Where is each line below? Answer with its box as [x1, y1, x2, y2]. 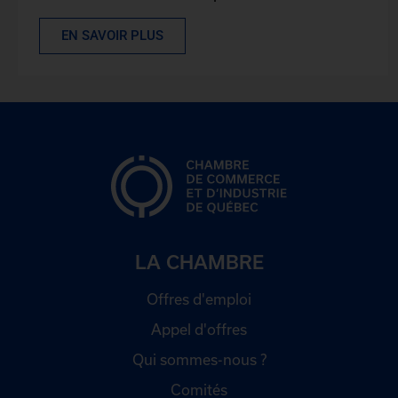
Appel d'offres [151, 320, 247, 338]
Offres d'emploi [147, 290, 251, 307]
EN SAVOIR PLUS [61, 27, 163, 44]
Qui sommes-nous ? [131, 350, 267, 368]
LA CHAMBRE [134, 250, 264, 273]
